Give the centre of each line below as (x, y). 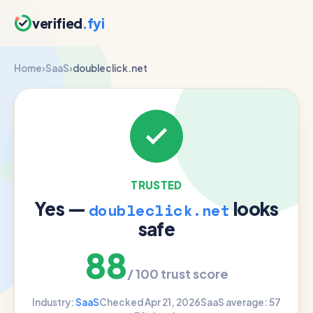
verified (57, 23)
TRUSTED (156, 185)
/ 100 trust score (177, 274)
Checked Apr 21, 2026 (150, 302)
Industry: (54, 302)
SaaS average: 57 (241, 302)
